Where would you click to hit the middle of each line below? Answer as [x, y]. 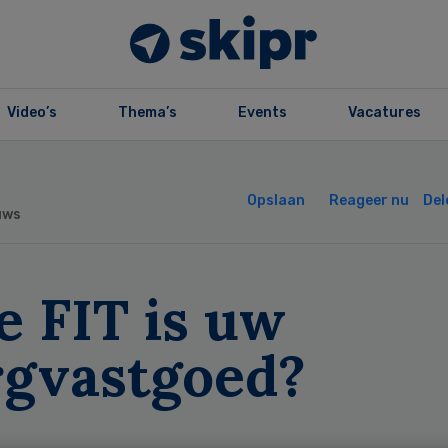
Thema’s [147, 112]
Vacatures [384, 112]
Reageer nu [368, 200]
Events [262, 112]
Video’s [31, 112]
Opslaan [275, 200]
